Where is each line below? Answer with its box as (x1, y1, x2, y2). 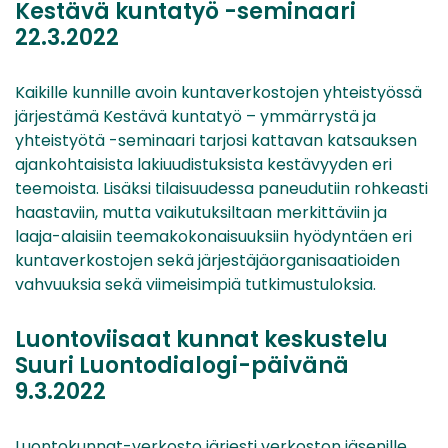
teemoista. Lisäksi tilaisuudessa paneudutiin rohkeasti (15, 177, 428, 201)
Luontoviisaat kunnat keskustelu (15, 324, 388, 356)
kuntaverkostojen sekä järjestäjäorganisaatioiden (15, 249, 400, 273)
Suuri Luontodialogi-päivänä (15, 350, 349, 382)
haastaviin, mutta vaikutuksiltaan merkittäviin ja (15, 201, 387, 225)
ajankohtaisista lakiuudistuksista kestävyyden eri (15, 153, 392, 177)
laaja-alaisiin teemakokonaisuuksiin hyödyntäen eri (15, 225, 412, 249)
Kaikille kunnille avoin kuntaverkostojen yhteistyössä (15, 81, 422, 105)
